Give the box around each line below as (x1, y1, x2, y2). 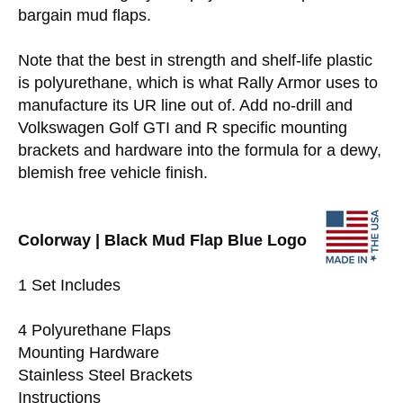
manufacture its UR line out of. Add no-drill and (18, 96, 353, 115)
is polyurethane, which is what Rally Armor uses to (18, 74, 378, 93)
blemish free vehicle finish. (18, 164, 208, 183)
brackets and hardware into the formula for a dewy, (18, 141, 381, 160)
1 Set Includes (18, 276, 121, 295)
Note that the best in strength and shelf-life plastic (18, 51, 372, 70)
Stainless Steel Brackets (18, 366, 193, 385)
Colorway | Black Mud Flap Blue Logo (18, 231, 307, 250)
